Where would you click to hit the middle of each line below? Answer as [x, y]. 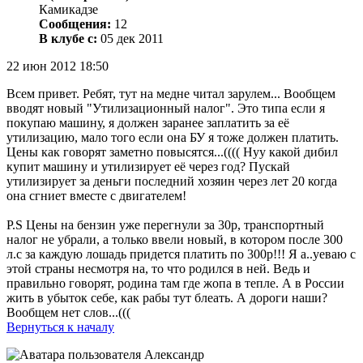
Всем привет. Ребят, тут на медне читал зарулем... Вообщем [171, 94]
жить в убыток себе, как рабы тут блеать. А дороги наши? [167, 298]
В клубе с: [68, 39]
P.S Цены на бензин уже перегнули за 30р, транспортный [165, 225]
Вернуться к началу [60, 327]
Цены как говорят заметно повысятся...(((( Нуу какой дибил [172, 152]
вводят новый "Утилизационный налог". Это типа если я [166, 109]
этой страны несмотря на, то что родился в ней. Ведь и [158, 269]
